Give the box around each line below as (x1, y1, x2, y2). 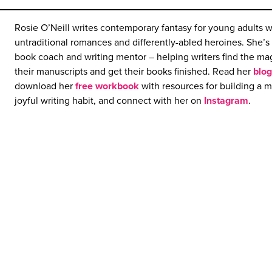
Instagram (204, 95, 248, 107)
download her (15, 80, 75, 92)
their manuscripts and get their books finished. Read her (15, 66, 253, 78)
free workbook (75, 80, 139, 92)
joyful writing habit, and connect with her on (15, 95, 204, 107)
